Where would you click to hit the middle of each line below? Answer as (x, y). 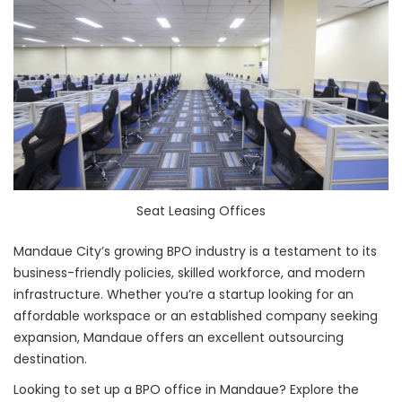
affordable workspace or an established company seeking (196, 316)
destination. (50, 359)
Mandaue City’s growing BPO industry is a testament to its (195, 252)
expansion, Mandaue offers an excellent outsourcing (179, 338)
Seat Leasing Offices (201, 211)
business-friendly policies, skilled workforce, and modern (189, 273)
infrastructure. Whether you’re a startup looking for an (184, 295)
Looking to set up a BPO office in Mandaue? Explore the (186, 390)
